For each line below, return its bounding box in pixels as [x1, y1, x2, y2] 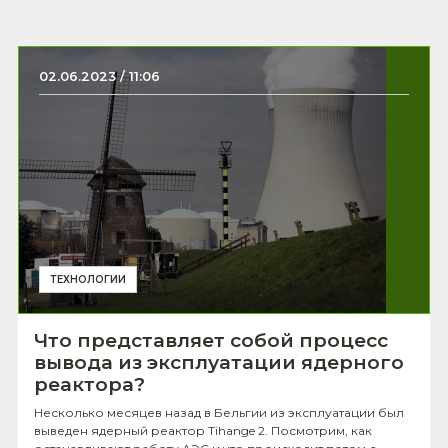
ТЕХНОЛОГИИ [50, 273, 126, 286]
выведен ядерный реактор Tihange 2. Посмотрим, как [34, 423, 372, 438]
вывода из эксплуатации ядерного [34, 351, 404, 374]
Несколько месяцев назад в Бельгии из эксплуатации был [34, 405, 404, 420]
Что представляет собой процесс [34, 329, 388, 352]
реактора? [34, 373, 145, 396]
